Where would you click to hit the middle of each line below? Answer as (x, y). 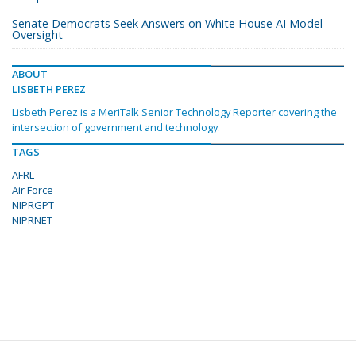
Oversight (37, 35)
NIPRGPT (33, 205)
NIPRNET (32, 221)
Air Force (33, 190)
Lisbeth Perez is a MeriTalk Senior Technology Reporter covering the (174, 112)
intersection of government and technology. (116, 128)
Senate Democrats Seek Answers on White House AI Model (167, 24)
